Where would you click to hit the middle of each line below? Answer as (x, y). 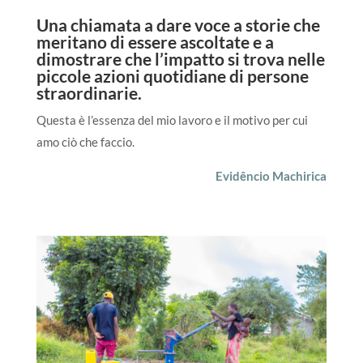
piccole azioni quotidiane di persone (172, 75)
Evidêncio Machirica (271, 175)
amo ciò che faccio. (85, 141)
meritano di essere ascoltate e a (155, 41)
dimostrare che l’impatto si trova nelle (180, 58)
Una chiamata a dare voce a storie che (178, 24)
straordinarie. (89, 92)
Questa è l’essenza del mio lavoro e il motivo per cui (172, 120)
